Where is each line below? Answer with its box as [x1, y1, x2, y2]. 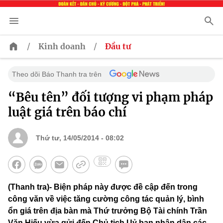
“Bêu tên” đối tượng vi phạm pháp [8, 90, 213, 106]
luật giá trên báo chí [8, 105, 126, 120]
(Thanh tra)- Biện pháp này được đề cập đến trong [8, 183, 198, 192]
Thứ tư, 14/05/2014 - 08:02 [36, 134, 124, 142]
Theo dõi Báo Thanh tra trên [12, 70, 102, 79]
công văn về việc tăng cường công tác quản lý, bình [8, 195, 204, 204]
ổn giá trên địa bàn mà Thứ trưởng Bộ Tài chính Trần [8, 207, 207, 216]
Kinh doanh [38, 41, 86, 52]
